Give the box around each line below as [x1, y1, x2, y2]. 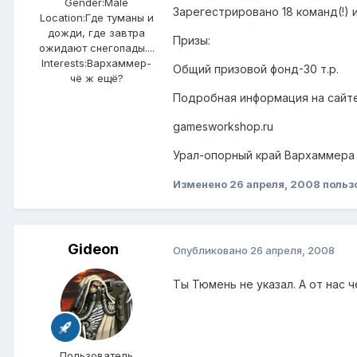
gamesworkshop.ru [173, 120, 273, 134]
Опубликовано [173, 243, 250, 257]
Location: [39, 11, 85, 25]
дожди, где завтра [48, 26, 145, 40]
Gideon [68, 241, 119, 258]
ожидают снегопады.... [38, 41, 155, 55]
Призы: [173, 33, 210, 48]
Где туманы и [84, 11, 154, 25]
